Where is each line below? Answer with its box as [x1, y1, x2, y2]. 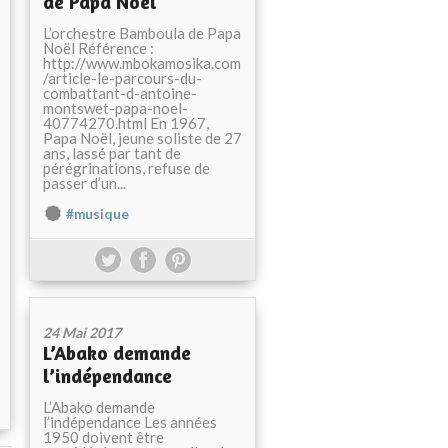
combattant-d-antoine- [43, 84, 197, 102]
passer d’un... [43, 174, 126, 192]
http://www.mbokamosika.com [43, 54, 241, 72]
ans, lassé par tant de [43, 144, 181, 162]
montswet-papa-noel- [43, 99, 188, 117]
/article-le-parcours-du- [43, 69, 202, 87]
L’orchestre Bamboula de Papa [43, 24, 241, 42]
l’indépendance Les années [43, 413, 217, 431]
